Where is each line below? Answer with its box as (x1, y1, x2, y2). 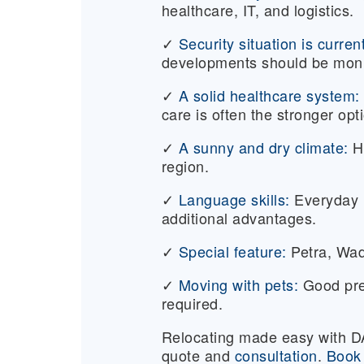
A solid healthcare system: (178, 84, 360, 106)
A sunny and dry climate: (178, 136, 349, 158)
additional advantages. (161, 207, 317, 229)
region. (161, 155, 210, 177)
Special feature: (178, 240, 287, 262)
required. (161, 292, 223, 314)
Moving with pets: (178, 274, 299, 296)
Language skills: (178, 188, 290, 210)
